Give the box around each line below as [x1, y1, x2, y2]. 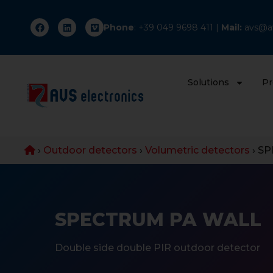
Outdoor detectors [43, 144, 137, 156]
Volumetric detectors [145, 144, 250, 156]
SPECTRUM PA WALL [55, 208, 261, 231]
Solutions [187, 77, 229, 88]
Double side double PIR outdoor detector [55, 241, 260, 253]
